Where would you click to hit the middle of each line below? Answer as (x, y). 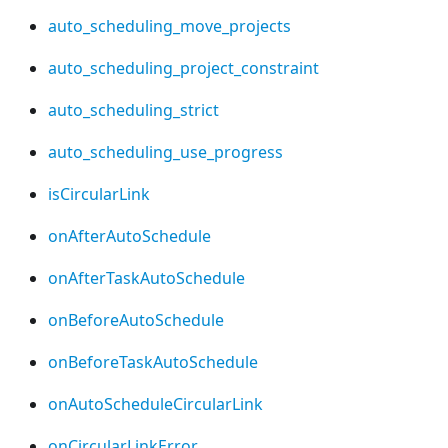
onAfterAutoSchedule (129, 236)
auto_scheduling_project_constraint (183, 68)
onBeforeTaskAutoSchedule (153, 362)
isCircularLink (99, 194)
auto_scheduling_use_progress (165, 152)
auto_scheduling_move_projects (169, 26)
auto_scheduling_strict (133, 110)
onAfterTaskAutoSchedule (146, 278)
